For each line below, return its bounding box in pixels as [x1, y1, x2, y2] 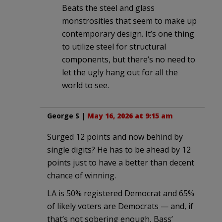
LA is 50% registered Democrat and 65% [47, 188, 194, 199]
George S [47, 111, 79, 121]
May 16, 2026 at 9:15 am [87, 111, 173, 121]
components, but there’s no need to [62, 54, 195, 65]
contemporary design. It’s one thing [62, 28, 194, 40]
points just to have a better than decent [47, 157, 194, 168]
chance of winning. [47, 170, 116, 181]
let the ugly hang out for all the [62, 67, 178, 78]
